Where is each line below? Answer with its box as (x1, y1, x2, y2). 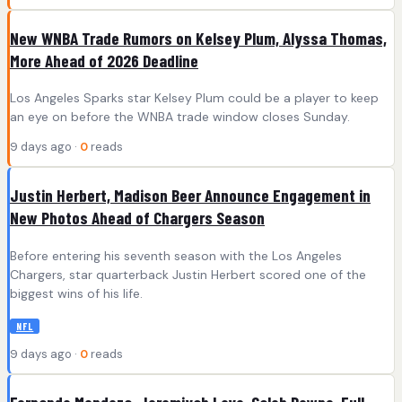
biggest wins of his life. (10, 284, 143, 301)
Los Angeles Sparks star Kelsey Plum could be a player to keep (10, 90, 379, 107)
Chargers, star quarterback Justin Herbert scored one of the (10, 266, 366, 283)
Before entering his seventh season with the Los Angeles (10, 247, 342, 264)
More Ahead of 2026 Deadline (10, 49, 198, 71)
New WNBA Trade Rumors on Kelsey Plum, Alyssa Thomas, (10, 27, 387, 48)
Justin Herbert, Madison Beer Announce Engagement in (10, 185, 371, 206)
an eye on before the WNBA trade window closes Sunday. (10, 109, 350, 126)
